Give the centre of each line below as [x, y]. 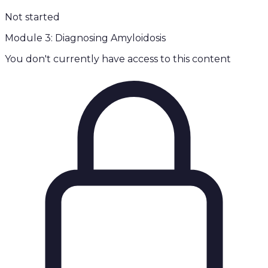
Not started [32, 17]
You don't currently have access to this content [118, 59]
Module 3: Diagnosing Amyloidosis [85, 38]
